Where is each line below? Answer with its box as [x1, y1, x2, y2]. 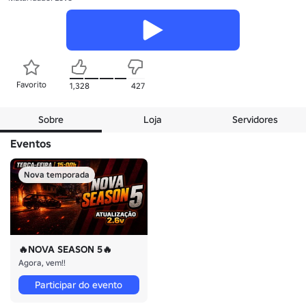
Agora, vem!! [18, 258, 66, 268]
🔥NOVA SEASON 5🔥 [18, 243, 112, 256]
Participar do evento [35, 279, 123, 292]
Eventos [10, 136, 51, 150]
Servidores [232, 113, 278, 126]
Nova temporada [24, 169, 89, 180]
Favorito [16, 79, 46, 89]
